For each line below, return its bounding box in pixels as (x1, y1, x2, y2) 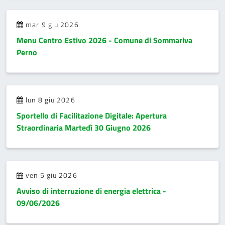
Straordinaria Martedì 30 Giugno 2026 (17, 122, 151, 134)
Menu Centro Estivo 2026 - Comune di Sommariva (17, 34, 192, 46)
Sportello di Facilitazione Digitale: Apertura (17, 109, 167, 122)
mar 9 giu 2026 (24, 19, 79, 30)
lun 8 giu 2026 (24, 94, 75, 105)
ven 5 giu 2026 (24, 170, 77, 180)
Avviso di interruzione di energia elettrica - (17, 185, 166, 197)
